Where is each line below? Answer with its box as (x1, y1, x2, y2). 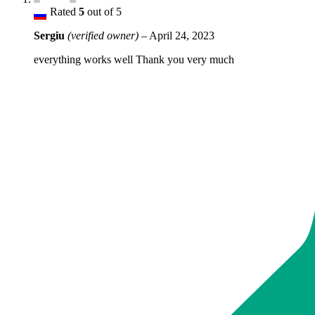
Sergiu (34, 30, 67, 42)
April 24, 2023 (149, 30, 214, 42)
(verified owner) (67, 30, 139, 42)
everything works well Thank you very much (34, 53, 234, 66)
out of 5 (84, 6, 122, 18)
